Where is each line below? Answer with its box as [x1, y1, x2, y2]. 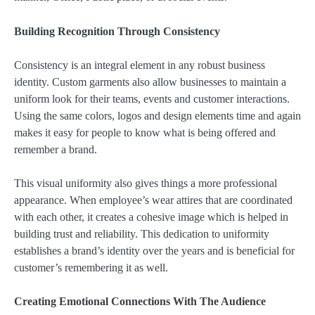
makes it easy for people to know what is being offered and [14, 126, 276, 139]
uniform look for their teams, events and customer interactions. [14, 92, 290, 105]
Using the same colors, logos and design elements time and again [14, 109, 301, 122]
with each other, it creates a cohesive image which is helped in [14, 210, 288, 223]
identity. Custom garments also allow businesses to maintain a [14, 75, 286, 88]
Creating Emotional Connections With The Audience [14, 295, 266, 307]
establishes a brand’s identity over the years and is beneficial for [14, 244, 295, 257]
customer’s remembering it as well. [14, 261, 168, 274]
